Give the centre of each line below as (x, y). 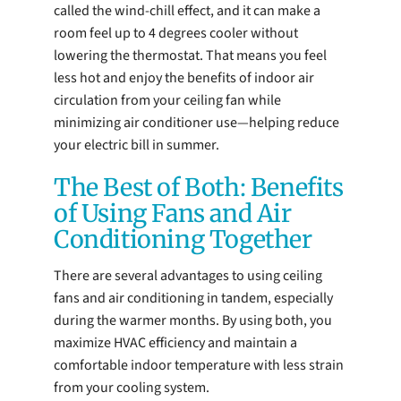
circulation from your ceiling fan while (167, 101)
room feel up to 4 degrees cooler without (176, 34)
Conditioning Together (183, 240)
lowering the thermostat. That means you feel (190, 56)
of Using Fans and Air (173, 214)
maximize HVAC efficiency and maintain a (175, 342)
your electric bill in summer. (137, 145)
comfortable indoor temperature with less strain (199, 365)
